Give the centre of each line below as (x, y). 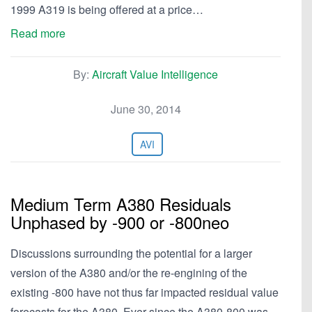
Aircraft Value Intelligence (155, 74)
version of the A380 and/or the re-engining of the (129, 273)
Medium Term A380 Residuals (121, 204)
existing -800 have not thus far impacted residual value (145, 292)
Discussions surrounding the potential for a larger (131, 253)
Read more (38, 33)
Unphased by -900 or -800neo (120, 222)
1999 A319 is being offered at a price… (107, 9)
